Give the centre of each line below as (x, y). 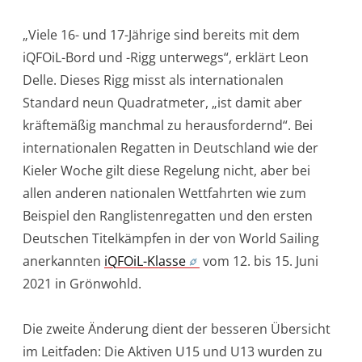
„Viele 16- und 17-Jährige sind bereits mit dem (161, 34)
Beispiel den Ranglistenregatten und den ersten (168, 215)
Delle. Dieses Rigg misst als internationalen (153, 80)
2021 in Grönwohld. (82, 283)
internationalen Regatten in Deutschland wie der (170, 147)
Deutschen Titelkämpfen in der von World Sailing (171, 238)
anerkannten (63, 261)
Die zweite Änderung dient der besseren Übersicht (177, 328)
